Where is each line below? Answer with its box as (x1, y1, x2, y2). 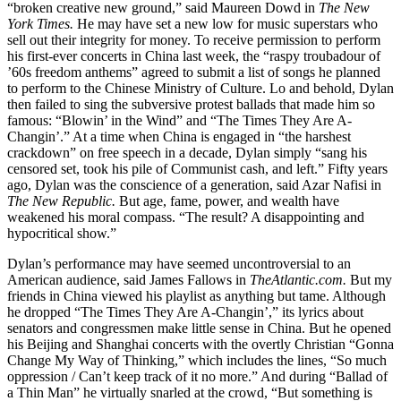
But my (346, 271, 392, 287)
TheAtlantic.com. (250, 271, 346, 287)
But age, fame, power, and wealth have (115, 192, 339, 209)
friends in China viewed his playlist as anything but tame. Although (7, 287, 386, 303)
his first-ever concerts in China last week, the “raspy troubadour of (7, 47, 380, 64)
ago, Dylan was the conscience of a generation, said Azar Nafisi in (7, 176, 381, 192)
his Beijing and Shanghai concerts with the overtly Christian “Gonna (7, 336, 394, 352)
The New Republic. (7, 192, 115, 209)
